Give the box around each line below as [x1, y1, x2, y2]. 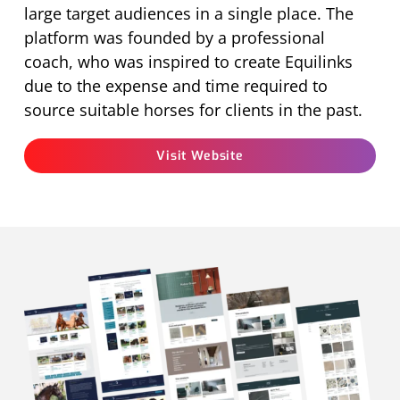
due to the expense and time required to [23, 75, 328, 96]
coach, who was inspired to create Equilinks [23, 51, 353, 72]
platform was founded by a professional [23, 27, 325, 48]
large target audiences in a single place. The [23, 3, 354, 24]
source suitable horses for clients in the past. [23, 99, 362, 121]
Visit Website [156, 147, 244, 164]
